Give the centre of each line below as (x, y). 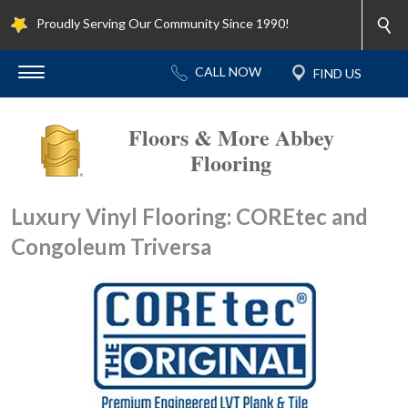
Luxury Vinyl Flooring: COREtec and (190, 216)
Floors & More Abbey (231, 138)
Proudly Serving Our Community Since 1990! (163, 24)
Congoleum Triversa (112, 246)
